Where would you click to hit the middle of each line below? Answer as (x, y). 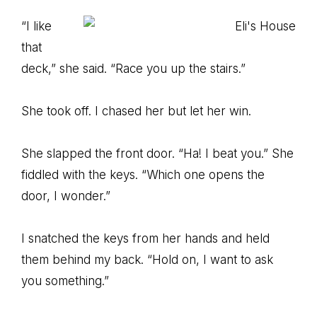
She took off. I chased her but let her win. (136, 111)
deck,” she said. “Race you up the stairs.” (133, 69)
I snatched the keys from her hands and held (145, 238)
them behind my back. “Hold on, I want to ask (147, 260)
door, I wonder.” (66, 196)
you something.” (65, 281)
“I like (36, 26)
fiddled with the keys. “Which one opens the (143, 175)
